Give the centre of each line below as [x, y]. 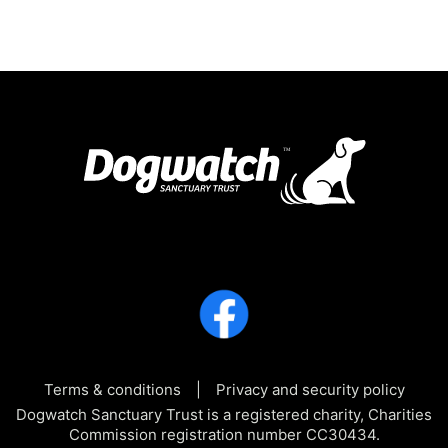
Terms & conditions [112, 389]
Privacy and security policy [310, 389]
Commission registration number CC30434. [224, 434]
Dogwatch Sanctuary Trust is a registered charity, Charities [224, 414]
